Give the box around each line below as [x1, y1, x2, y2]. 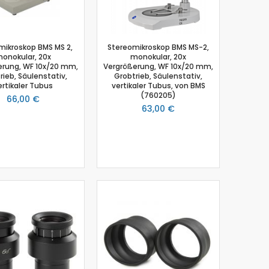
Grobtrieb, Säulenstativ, [114, 70, 202, 81]
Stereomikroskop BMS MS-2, [107, 41, 209, 52]
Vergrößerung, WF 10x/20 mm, [103, 61, 213, 71]
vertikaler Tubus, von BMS [111, 80, 205, 91]
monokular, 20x [130, 51, 186, 62]
